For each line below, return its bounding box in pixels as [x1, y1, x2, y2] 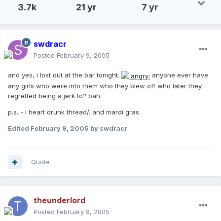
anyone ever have [150, 71, 208, 79]
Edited [8, 124, 31, 132]
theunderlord [34, 195, 85, 206]
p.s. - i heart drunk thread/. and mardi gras [8, 108, 139, 116]
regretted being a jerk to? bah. [8, 91, 102, 100]
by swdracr [89, 124, 127, 132]
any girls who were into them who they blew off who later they [8, 81, 202, 90]
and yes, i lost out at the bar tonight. [8, 71, 121, 79]
